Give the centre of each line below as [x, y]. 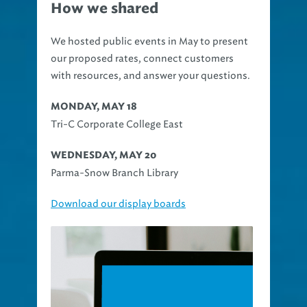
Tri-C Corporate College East [117, 125]
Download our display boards [118, 204]
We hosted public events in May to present [149, 42]
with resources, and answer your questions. [150, 76]
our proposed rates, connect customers [142, 59]
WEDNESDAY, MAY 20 [103, 156]
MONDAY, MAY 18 [94, 107]
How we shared [105, 9]
